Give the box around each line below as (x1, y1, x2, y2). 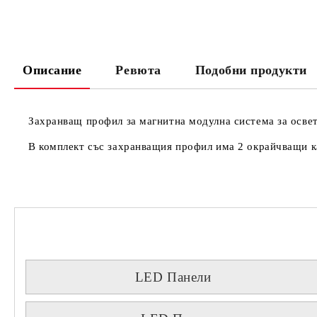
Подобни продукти (195, 63, 307, 77)
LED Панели (134, 270, 212, 284)
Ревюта (115, 63, 161, 77)
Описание (23, 63, 82, 77)
